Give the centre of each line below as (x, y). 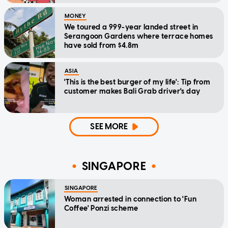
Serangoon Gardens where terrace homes (139, 37)
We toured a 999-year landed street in (131, 27)
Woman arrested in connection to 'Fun (131, 199)
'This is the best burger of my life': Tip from (137, 82)
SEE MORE (109, 127)
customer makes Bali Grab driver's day (132, 92)
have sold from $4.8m (102, 46)
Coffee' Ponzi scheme (101, 209)
